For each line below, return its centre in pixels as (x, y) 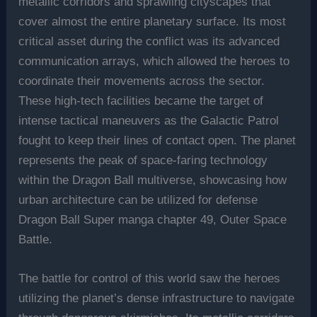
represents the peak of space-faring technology (143, 160)
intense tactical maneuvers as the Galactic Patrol (149, 120)
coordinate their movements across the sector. (142, 81)
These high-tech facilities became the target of (141, 100)
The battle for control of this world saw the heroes (150, 279)
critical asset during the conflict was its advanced (149, 41)
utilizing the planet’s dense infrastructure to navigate (157, 299)
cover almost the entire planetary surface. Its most (152, 21)
